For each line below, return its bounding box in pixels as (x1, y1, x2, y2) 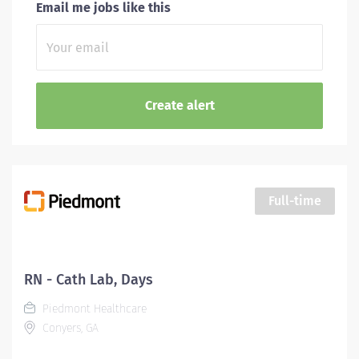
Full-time (268, 193, 321, 208)
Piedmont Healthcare (39, 302, 147, 316)
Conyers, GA (39, 321, 99, 335)
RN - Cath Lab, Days (24, 271, 153, 288)
